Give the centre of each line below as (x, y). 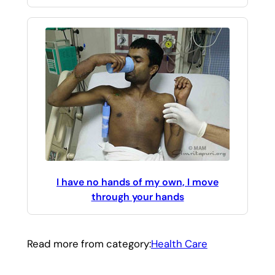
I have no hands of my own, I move (137, 182)
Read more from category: (89, 243)
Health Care (179, 243)
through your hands (137, 196)
